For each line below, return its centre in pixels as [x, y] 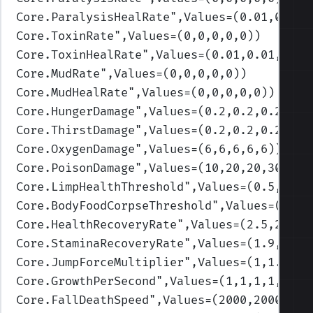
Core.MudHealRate [72, 93]
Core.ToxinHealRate [79, 55]
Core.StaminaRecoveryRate [100, 243]
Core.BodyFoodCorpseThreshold [114, 206]
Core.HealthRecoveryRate [97, 225]
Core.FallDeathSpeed [83, 300]
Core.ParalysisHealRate [93, 17]
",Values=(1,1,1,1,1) [226, 281]
